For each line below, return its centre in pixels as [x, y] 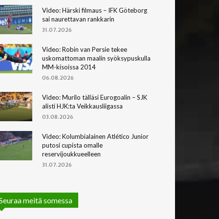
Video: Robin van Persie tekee [85, 49]
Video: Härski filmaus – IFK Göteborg [95, 10]
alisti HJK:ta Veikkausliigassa [82, 106]
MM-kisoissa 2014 [69, 67]
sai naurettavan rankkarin [78, 19]
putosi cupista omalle [72, 145]
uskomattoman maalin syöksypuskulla [96, 58]
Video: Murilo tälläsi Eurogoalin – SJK [95, 97]
